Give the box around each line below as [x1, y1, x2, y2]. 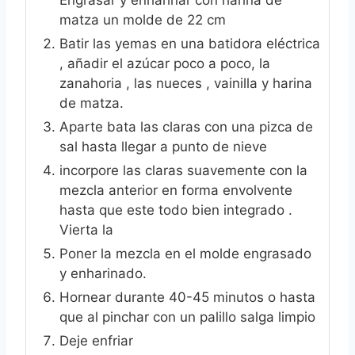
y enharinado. [59, 265, 147, 281]
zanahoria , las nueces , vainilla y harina [59, 74, 312, 91]
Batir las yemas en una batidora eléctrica [59, 35, 320, 52]
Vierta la [59, 221, 113, 238]
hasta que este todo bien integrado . [59, 201, 292, 218]
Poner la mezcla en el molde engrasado [59, 245, 311, 261]
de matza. [59, 94, 124, 111]
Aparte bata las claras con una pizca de [59, 118, 313, 135]
